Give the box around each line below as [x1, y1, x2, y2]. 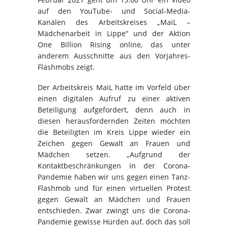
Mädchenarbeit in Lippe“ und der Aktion [38, 28, 190, 38]
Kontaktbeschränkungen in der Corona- [38, 160, 190, 170]
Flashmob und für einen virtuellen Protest [38, 183, 190, 193]
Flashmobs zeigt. [38, 62, 95, 72]
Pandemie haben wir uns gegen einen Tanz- [38, 172, 190, 182]
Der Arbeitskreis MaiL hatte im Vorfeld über [38, 82, 190, 92]
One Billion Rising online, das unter [38, 39, 190, 49]
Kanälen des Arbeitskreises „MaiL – [38, 17, 190, 27]
